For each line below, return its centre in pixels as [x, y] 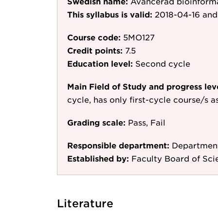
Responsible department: [118, 145]
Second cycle [163, 63]
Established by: [98, 158]
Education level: [100, 63]
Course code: [94, 37]
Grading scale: [96, 122]
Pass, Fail [147, 122]
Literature [85, 203]
